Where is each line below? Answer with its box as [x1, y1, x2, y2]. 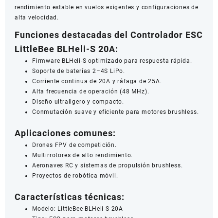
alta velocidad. [15, 14, 59, 21]
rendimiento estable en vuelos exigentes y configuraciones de [15, 3, 199, 11]
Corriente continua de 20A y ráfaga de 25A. [32, 77, 162, 85]
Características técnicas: [15, 191, 125, 202]
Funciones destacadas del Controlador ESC [15, 29, 203, 40]
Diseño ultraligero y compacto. [32, 98, 124, 105]
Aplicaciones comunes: [15, 127, 116, 138]
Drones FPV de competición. [32, 141, 117, 148]
